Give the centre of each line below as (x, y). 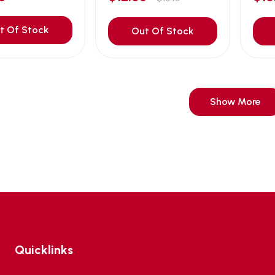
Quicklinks (44, 250)
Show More (235, 102)
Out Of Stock (163, 31)
